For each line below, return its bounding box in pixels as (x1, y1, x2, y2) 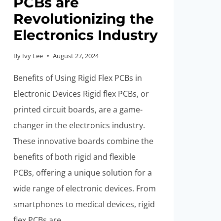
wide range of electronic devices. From (13, 183, 156, 194)
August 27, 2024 (52, 51, 99, 60)
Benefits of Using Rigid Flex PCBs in (13, 72, 142, 83)
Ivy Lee (22, 51, 43, 60)
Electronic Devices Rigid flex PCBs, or (13, 88, 149, 99)
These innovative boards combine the (13, 135, 153, 147)
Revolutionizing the (13, 10, 154, 28)
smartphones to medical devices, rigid (13, 198, 155, 210)
